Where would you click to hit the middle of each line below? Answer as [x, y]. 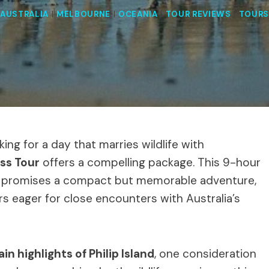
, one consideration [205, 253]
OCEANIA [138, 14]
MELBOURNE [84, 14]
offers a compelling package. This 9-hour [150, 162]
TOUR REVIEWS [198, 14]
